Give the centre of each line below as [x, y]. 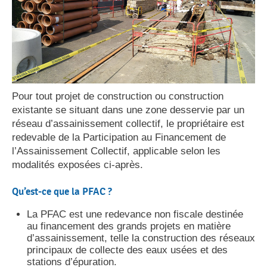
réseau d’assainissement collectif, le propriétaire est [128, 123]
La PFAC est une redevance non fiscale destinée [135, 214]
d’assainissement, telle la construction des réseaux [141, 238]
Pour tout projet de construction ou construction [118, 96]
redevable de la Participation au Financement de [119, 137]
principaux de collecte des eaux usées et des [127, 250]
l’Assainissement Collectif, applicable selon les [116, 151]
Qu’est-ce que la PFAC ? [62, 191]
